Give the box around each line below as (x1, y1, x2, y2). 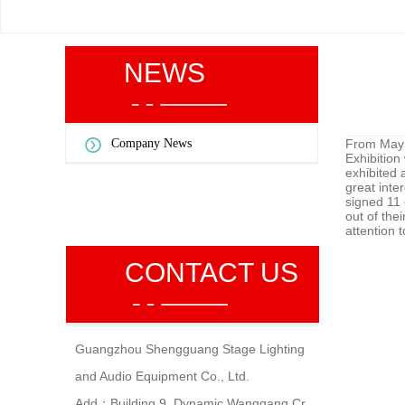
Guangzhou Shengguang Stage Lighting (75, 342, 305, 356)
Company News (111, 137, 192, 150)
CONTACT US (125, 258, 298, 287)
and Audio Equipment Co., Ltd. (75, 369, 250, 383)
